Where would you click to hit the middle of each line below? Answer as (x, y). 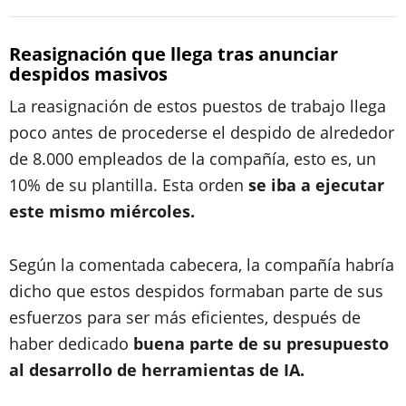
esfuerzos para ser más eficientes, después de (185, 317)
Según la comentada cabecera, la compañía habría (202, 265)
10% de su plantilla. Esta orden (126, 185)
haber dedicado (71, 343)
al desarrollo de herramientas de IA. (157, 370)
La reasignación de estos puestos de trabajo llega (198, 106)
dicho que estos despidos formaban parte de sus (196, 291)
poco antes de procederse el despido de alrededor (202, 132)
